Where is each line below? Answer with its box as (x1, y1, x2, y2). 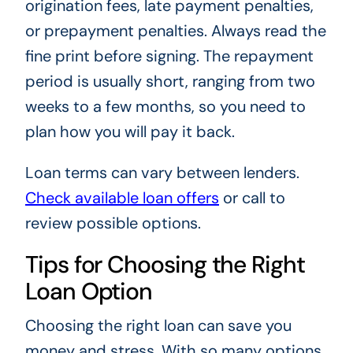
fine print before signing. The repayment (24, 46, 314, 67)
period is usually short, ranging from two (24, 71, 315, 92)
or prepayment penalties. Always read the (24, 20, 326, 42)
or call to (218, 188, 285, 209)
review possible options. (24, 213, 201, 234)
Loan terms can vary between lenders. (24, 162, 299, 184)
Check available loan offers (24, 188, 219, 209)
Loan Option (24, 276, 153, 307)
